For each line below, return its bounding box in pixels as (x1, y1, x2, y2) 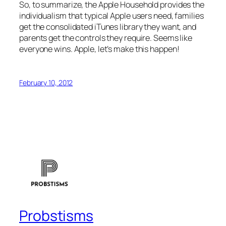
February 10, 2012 (19, 78, 73, 88)
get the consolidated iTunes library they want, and (19, 21, 196, 32)
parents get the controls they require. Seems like (19, 32, 193, 43)
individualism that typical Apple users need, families (19, 10, 204, 21)
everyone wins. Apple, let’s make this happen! (19, 43, 180, 54)
